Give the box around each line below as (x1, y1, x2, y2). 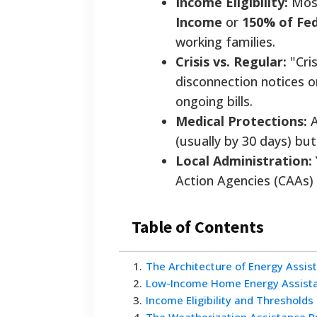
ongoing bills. (175, 93, 253, 110)
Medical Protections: (175, 113, 307, 130)
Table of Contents (132, 216, 264, 238)
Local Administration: (175, 152, 312, 170)
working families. (175, 33, 275, 51)
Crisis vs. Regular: (175, 53, 287, 71)
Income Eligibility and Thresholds (146, 293, 313, 308)
